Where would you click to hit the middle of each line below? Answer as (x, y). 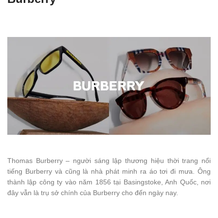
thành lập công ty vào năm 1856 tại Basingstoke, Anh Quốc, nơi (109, 182)
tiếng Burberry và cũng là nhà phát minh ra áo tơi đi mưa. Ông (109, 171)
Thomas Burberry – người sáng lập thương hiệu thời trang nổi (109, 160)
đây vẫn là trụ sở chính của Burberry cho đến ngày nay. (93, 192)
